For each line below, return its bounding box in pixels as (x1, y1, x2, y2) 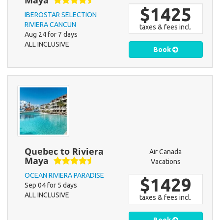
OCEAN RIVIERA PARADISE (25, 171, 104, 180)
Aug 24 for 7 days (25, 30, 78, 39)
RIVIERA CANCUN (25, 21, 76, 29)
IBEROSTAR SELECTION (25, 11, 97, 19)
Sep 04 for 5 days (25, 181, 77, 190)
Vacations (150, 158, 181, 166)
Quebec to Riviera (25, 145, 104, 158)
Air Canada (149, 148, 182, 156)
